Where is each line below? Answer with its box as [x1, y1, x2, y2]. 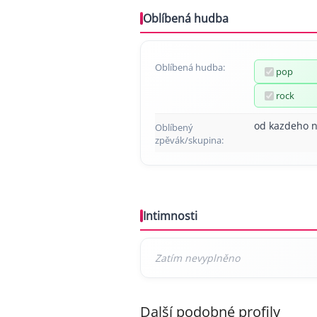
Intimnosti [143, 208, 197, 224]
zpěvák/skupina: [155, 134, 224, 146]
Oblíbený [155, 121, 193, 134]
